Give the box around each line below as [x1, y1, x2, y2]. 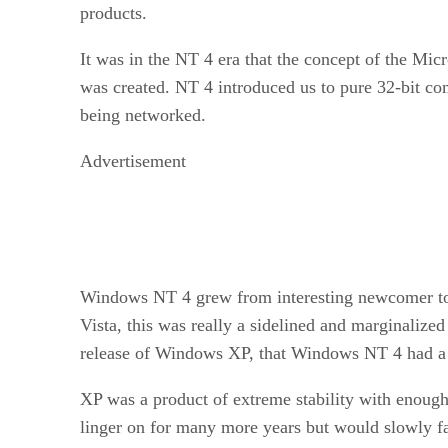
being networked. [80, 104, 206, 125]
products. [80, 2, 147, 23]
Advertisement [80, 150, 186, 171]
